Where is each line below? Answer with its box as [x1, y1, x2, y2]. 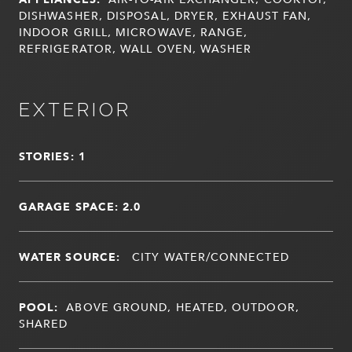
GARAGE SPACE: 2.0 [19, 197, 141, 215]
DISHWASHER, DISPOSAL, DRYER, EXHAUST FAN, [19, 6, 312, 24]
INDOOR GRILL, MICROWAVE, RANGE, [19, 23, 248, 41]
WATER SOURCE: [19, 247, 121, 266]
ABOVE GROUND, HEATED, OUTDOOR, [66, 298, 299, 316]
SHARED [19, 314, 68, 332]
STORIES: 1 [19, 147, 86, 165]
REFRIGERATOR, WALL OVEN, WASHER [19, 39, 252, 57]
